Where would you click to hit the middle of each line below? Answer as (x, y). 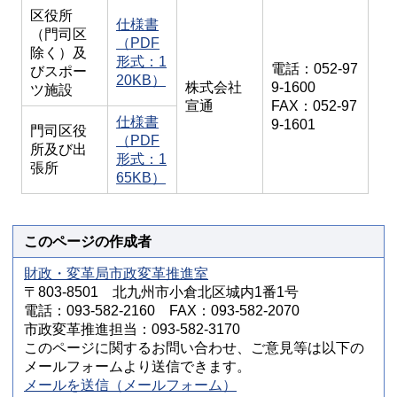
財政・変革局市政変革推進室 (116, 273)
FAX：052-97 (314, 106)
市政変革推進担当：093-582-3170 (132, 329)
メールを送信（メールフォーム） (130, 385)
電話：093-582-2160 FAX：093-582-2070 (162, 311)
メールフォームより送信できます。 (137, 366)
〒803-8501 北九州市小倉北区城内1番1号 (161, 292)
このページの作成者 (88, 241)
